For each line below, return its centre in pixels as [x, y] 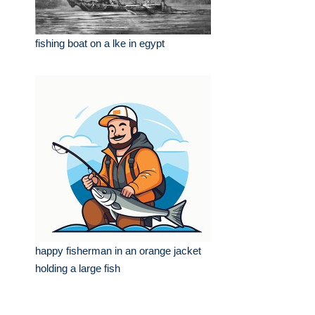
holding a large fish [78, 268]
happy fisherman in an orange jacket [118, 251]
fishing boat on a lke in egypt [100, 43]
